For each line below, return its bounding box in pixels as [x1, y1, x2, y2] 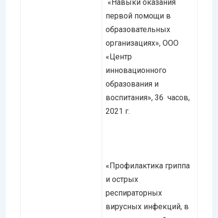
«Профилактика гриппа [106, 161, 190, 170]
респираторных [106, 188, 162, 198]
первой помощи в [106, 11, 171, 20]
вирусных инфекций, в [106, 201, 189, 211]
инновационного [106, 65, 166, 75]
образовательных [106, 24, 170, 34]
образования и [106, 79, 159, 89]
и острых [106, 174, 138, 184]
